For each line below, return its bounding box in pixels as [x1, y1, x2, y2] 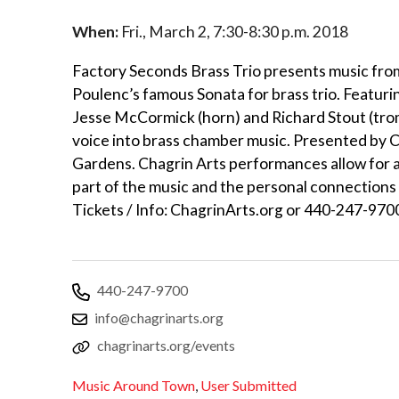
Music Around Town [72, 376, 195, 394]
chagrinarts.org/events [97, 337, 235, 354]
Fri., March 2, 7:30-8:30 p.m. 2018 [118, 22, 348, 42]
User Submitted [200, 376, 297, 394]
